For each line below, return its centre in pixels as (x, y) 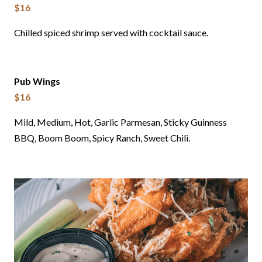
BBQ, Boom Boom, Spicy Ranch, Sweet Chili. (102, 138)
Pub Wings (37, 81)
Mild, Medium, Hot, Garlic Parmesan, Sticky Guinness (120, 122)
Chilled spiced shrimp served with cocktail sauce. (111, 33)
